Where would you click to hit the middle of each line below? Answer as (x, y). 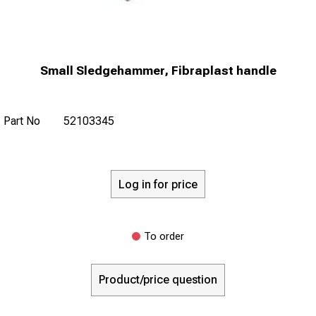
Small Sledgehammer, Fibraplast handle (158, 71)
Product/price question (158, 280)
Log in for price (158, 184)
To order (164, 236)
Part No (22, 121)
